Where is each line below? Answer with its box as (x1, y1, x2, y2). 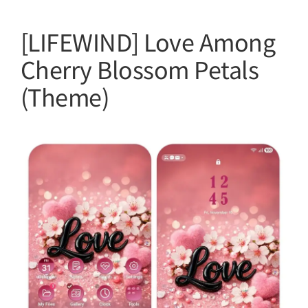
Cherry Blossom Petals (21, 52, 259, 86)
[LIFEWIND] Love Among (21, 25, 276, 58)
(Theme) (21, 80, 109, 113)
